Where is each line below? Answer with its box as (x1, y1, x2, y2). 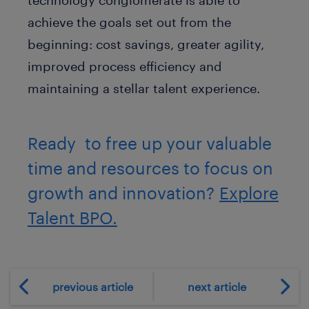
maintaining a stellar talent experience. (28, 80, 260, 96)
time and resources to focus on (28, 158, 273, 178)
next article (187, 279, 246, 293)
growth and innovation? (28, 183, 219, 203)
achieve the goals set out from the (28, 14, 231, 30)
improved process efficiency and (28, 58, 222, 74)
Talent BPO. (28, 208, 117, 228)
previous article (52, 279, 133, 293)
